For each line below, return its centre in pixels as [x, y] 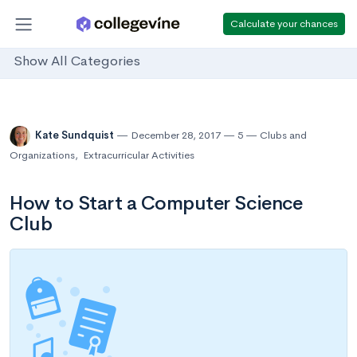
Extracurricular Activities [139, 155]
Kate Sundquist [76, 135]
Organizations [42, 155]
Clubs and [283, 135]
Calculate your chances [284, 23]
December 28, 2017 [176, 135]
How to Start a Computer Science [156, 203]
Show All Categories [77, 61]
